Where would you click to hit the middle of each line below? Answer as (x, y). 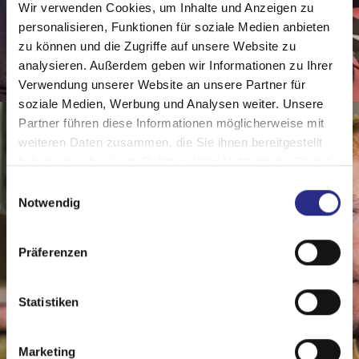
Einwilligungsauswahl (62, 186)
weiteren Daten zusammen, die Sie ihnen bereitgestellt (171, 143)
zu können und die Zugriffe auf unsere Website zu (157, 46)
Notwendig (49, 202)
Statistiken (49, 301)
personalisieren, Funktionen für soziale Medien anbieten (174, 27)
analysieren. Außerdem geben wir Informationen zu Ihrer (175, 66)
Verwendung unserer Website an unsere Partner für (162, 85)
